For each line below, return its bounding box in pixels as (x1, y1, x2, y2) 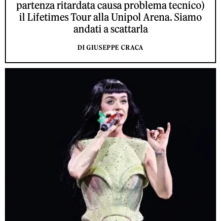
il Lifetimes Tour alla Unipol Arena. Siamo (19, 10, 202, 23)
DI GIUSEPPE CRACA (77, 43, 144, 52)
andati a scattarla (73, 22, 148, 35)
